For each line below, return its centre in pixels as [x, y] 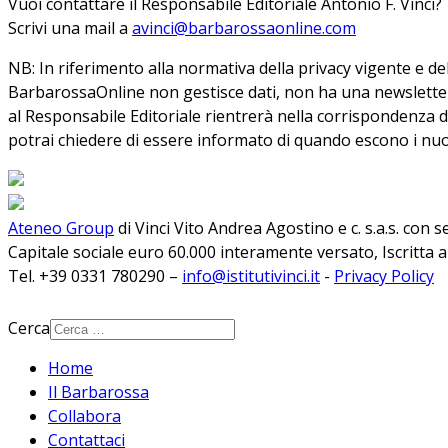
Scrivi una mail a [70, 28]
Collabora [84, 416]
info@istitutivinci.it [251, 276]
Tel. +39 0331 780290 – [95, 276]
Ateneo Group [61, 228]
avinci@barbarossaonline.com [244, 28]
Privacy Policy [384, 276]
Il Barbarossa [98, 392]
